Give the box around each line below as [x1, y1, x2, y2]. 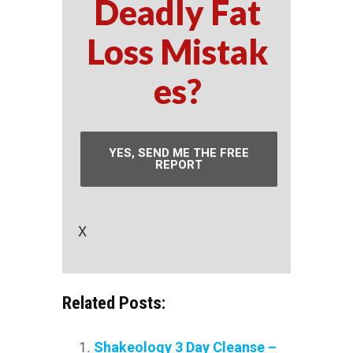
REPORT [155, 157, 203, 172]
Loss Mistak [87, 31, 268, 72]
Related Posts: [62, 292, 165, 313]
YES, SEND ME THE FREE [109, 145, 249, 160]
